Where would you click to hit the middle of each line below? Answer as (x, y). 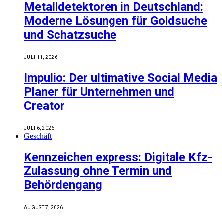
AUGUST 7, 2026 (44, 208)
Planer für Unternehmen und (99, 91)
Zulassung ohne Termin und (98, 171)
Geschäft (38, 136)
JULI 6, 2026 (39, 128)
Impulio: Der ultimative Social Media (120, 78)
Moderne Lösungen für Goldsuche (115, 21)
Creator (44, 105)
